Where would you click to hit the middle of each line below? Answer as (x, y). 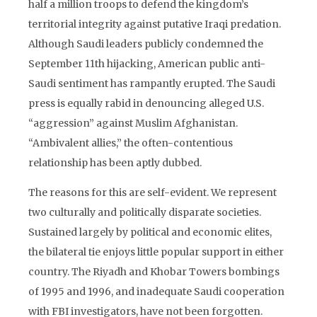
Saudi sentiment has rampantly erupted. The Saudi (152, 83)
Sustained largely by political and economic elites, (150, 232)
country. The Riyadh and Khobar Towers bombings (154, 272)
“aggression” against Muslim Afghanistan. (133, 123)
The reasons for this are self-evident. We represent (152, 192)
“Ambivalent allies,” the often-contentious (131, 143)
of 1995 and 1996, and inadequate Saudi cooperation (156, 292)
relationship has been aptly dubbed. (115, 163)
